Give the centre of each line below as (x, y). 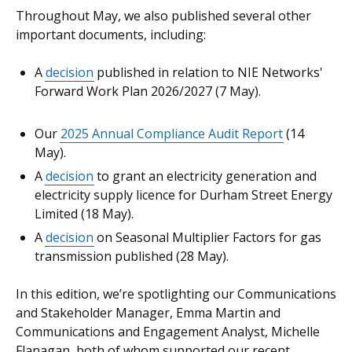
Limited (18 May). (84, 214)
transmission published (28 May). (132, 256)
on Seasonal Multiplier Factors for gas (207, 237)
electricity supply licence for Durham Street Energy (183, 195)
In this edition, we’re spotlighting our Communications (176, 294)
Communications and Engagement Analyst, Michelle (168, 332)
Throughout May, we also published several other (163, 16)
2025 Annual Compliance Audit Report (172, 134)
